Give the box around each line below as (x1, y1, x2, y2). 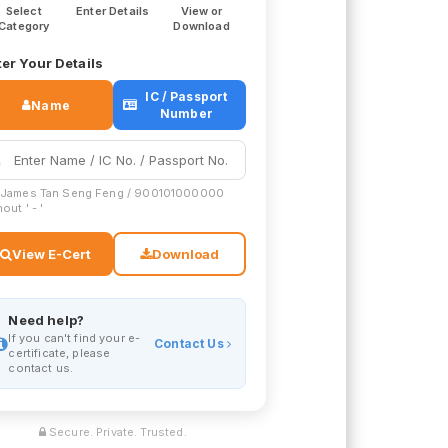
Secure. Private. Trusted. (45, 425, 187, 439)
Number (159, 106, 213, 121)
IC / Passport (145, 89, 228, 104)
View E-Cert (12, 246, 92, 262)
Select (5, 4, 42, 18)
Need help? (8, 312, 84, 328)
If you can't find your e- (8, 331, 141, 345)
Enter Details (76, 4, 150, 18)
